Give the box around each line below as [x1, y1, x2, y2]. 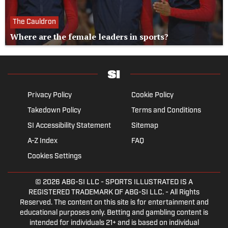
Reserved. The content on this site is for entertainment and [19, 198, 209, 207]
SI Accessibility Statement [27, 122, 111, 130]
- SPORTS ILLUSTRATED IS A [99, 178, 193, 186]
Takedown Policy [27, 106, 81, 115]
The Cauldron [13, 18, 56, 26]
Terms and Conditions [131, 106, 201, 115]
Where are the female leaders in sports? [10, 31, 168, 42]
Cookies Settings [27, 152, 81, 160]
